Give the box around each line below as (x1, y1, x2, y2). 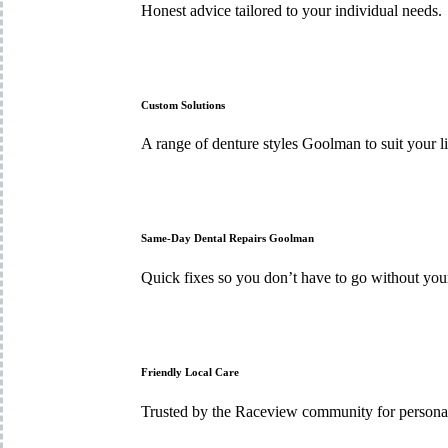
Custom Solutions (140, 98, 225, 111)
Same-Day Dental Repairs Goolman (140, 232, 314, 245)
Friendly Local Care (140, 366, 239, 379)
